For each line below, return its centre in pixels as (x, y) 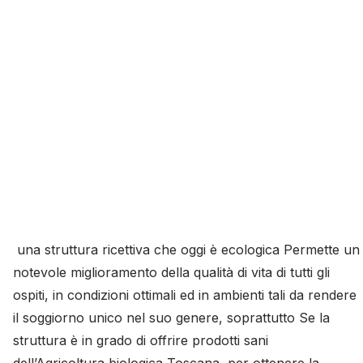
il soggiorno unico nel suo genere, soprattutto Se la (171, 317)
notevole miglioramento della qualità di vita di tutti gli (171, 272)
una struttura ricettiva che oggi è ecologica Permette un (186, 249)
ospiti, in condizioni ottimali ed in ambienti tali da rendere (185, 295)
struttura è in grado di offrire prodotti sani (141, 340)
